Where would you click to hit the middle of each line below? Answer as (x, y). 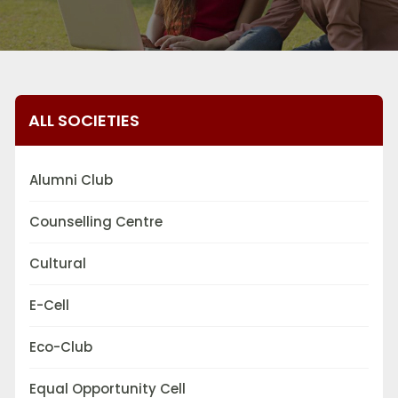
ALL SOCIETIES (84, 121)
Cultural (58, 264)
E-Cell (49, 306)
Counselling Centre (96, 222)
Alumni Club (71, 180)
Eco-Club (61, 347)
